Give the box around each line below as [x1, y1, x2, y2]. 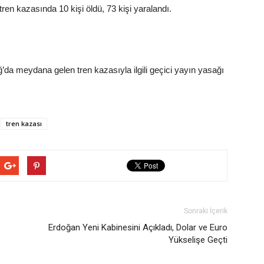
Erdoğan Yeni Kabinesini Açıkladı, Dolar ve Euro [48, 222, 227, 233]
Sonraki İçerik [184, 207, 227, 215]
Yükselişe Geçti [169, 235, 227, 245]
